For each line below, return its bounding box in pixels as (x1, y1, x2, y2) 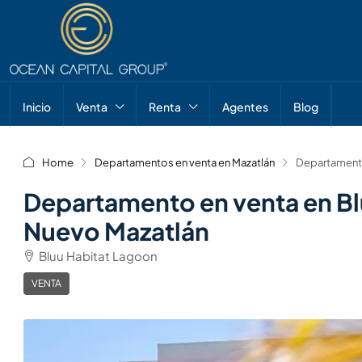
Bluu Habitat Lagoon (39, 248, 158, 263)
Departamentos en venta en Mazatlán (95, 155, 275, 169)
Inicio (23, 99, 51, 114)
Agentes (222, 99, 268, 114)
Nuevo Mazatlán (23, 216, 209, 246)
